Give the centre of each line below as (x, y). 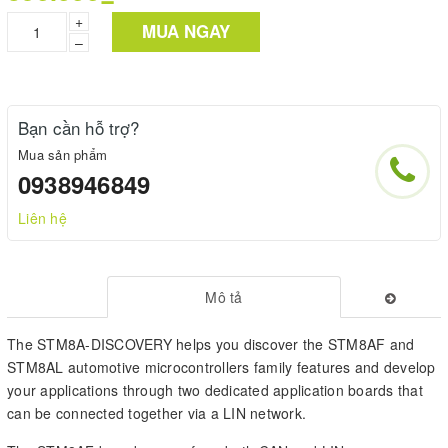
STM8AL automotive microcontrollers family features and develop (221, 366)
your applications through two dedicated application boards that (215, 389)
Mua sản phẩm (62, 154)
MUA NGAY (186, 31)
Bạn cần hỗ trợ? (79, 127)
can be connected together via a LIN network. (156, 412)
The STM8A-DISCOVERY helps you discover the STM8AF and (211, 343)
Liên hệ (42, 217)
